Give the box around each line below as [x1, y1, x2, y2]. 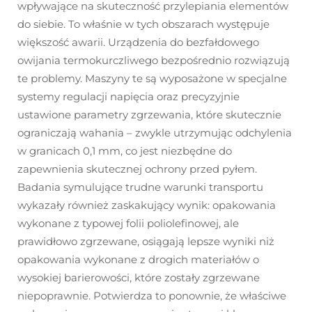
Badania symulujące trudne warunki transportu [17, 180, 263, 194]
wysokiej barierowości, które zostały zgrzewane [17, 271, 260, 285]
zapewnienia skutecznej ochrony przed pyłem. [17, 162, 257, 176]
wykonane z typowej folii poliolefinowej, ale [17, 217, 239, 231]
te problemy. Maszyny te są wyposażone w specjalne [17, 72, 287, 86]
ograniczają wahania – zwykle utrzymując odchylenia [17, 126, 292, 140]
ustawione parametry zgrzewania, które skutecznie [17, 108, 281, 122]
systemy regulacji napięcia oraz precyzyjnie [17, 90, 240, 104]
